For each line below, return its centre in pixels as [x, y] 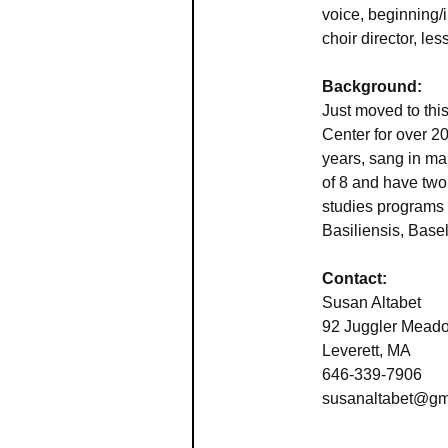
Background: [372, 86]
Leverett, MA [366, 350]
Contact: [354, 278]
